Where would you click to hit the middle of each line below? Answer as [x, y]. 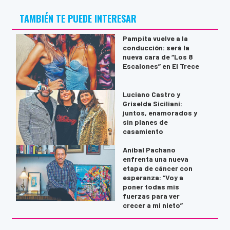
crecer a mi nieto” [152, 205]
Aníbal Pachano [149, 150]
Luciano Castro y [151, 94]
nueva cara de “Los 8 [158, 57]
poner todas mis [151, 187]
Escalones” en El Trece [161, 66]
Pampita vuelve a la [155, 39]
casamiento [143, 131]
